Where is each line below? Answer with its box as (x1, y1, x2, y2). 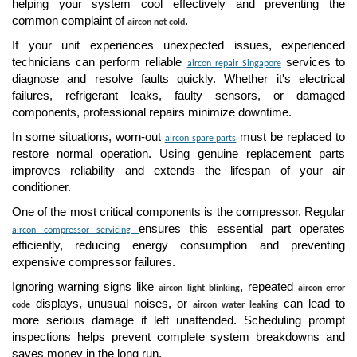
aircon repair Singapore (186, 59, 281, 69)
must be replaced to (236, 131, 346, 143)
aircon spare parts (164, 134, 237, 143)
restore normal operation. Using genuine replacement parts (12, 147, 345, 160)
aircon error (297, 284, 346, 293)
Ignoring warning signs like (12, 280, 159, 293)
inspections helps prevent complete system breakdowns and (12, 331, 345, 343)
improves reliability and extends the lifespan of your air (12, 164, 345, 177)
